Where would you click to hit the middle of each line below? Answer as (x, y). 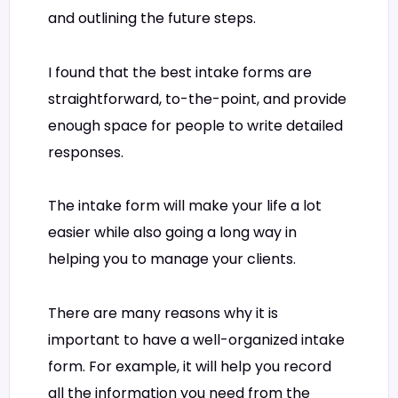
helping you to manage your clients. (172, 259)
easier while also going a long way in (172, 233)
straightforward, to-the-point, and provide (197, 99)
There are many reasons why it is (163, 313)
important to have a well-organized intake (196, 339)
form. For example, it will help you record (190, 366)
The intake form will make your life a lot (185, 206)
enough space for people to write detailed (195, 125)
